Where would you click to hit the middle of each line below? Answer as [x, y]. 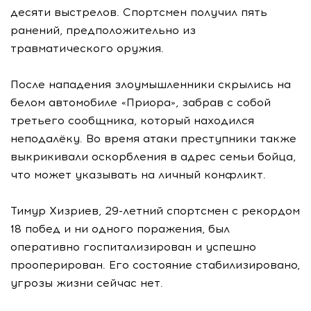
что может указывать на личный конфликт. [138, 175]
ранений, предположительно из [103, 30]
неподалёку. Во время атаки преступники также [153, 138]
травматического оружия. [87, 48]
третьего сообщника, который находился [132, 120]
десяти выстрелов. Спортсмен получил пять [139, 12]
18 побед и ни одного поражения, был [120, 229]
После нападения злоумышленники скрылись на [151, 84]
